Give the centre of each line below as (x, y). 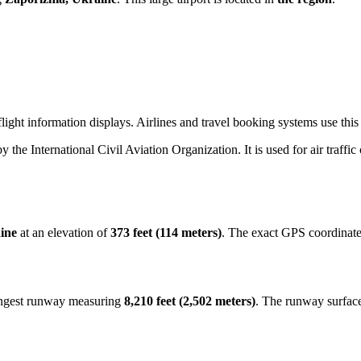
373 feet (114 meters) (166, 232)
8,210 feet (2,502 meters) (190, 301)
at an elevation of (64, 232)
